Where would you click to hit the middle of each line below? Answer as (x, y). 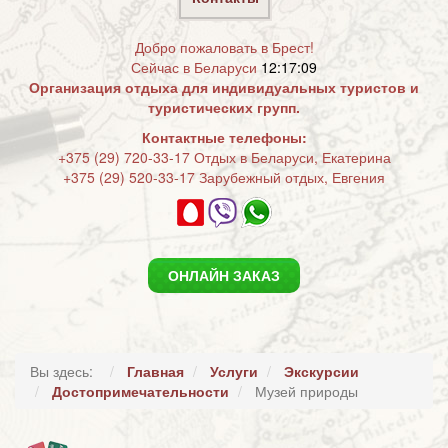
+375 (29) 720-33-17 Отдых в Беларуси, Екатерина (224, 157)
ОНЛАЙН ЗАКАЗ (224, 275)
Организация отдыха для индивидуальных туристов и (224, 87)
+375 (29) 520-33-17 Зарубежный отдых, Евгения (224, 177)
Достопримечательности (140, 391)
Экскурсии (321, 371)
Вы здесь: (65, 371)
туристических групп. (224, 107)
